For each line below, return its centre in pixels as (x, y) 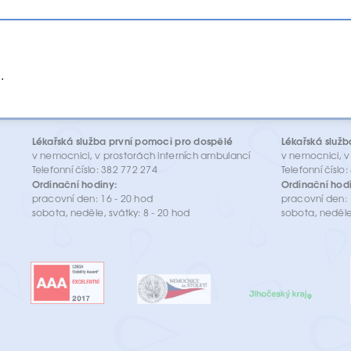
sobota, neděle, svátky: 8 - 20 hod (111, 212)
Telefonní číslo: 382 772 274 (95, 169)
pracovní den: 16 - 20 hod (92, 198)
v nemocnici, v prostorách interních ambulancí (141, 155)
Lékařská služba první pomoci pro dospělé (132, 140)
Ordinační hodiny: (74, 183)
